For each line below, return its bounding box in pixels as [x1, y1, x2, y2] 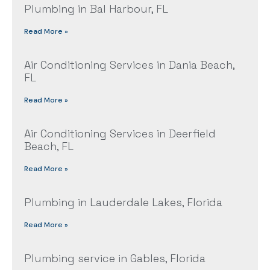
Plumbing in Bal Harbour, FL [24, 2, 168, 16]
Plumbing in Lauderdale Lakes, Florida [24, 195, 222, 210]
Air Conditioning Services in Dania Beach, [24, 58, 234, 72]
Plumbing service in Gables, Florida [24, 251, 206, 266]
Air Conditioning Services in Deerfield [24, 127, 216, 141]
